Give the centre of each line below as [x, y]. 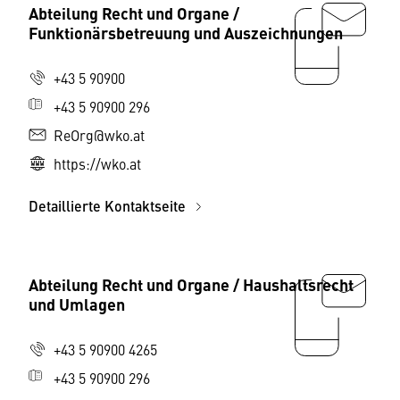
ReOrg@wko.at [99, 135]
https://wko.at [97, 164]
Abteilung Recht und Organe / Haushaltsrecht [191, 284]
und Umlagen [77, 304]
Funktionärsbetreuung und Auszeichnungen [186, 33]
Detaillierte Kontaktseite [109, 206]
